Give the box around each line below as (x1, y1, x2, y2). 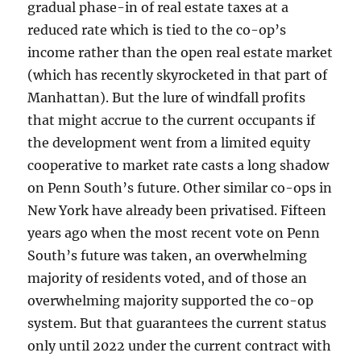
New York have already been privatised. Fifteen (27, 202, 327, 219)
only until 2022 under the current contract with (27, 338, 332, 355)
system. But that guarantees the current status (27, 315, 327, 332)
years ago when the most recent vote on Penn (27, 225, 321, 242)
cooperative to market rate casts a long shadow (27, 157, 330, 174)
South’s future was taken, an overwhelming (27, 247, 308, 264)
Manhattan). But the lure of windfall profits (27, 89, 306, 106)
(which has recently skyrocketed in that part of (27, 67, 328, 84)
